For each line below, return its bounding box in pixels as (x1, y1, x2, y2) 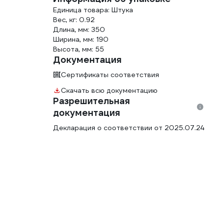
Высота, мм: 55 (53, 45, 104, 54)
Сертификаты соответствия (61, 70, 159, 79)
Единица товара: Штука (53, 5, 133, 14)
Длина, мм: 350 (53, 25, 105, 34)
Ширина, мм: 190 (53, 35, 109, 44)
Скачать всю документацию (61, 86, 158, 95)
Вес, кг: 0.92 (53, 15, 95, 24)
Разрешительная (53, 95, 130, 107)
